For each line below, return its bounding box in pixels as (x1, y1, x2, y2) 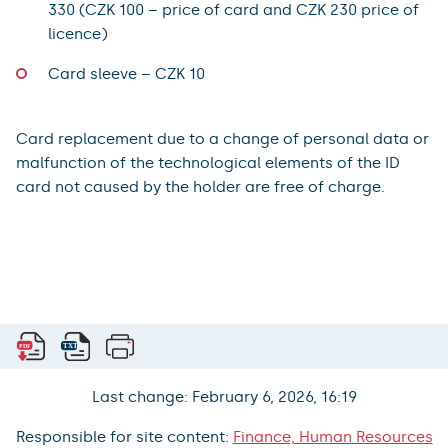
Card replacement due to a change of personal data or (16, 129, 429, 148)
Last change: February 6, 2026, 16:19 (91, 387, 357, 406)
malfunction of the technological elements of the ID (16, 153, 400, 172)
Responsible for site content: (15, 427, 233, 446)
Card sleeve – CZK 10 (48, 64, 205, 83)
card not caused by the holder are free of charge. (16, 177, 385, 196)
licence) (48, 24, 108, 43)
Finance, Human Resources (232, 427, 433, 446)
